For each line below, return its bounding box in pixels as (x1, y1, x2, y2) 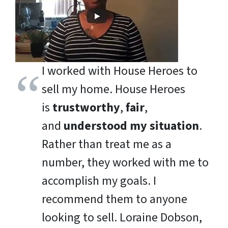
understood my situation (64, 117, 199, 135)
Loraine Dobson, (120, 209, 202, 227)
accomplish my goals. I (42, 172, 156, 190)
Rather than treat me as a (42, 135, 172, 154)
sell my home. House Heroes (42, 80, 185, 99)
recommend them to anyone (42, 190, 187, 209)
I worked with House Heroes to (42, 62, 197, 80)
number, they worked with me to (42, 154, 209, 172)
